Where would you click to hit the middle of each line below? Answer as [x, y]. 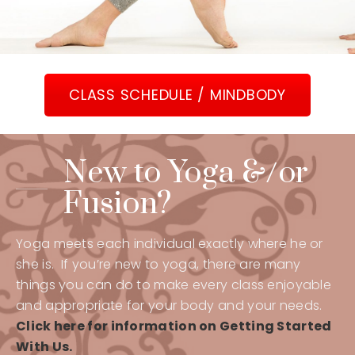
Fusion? [118, 204]
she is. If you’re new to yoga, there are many [158, 264]
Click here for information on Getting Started [174, 326]
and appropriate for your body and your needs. [171, 305]
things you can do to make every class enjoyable [174, 284]
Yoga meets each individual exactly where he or [170, 243]
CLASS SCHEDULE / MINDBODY [177, 95]
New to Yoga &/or [186, 173]
